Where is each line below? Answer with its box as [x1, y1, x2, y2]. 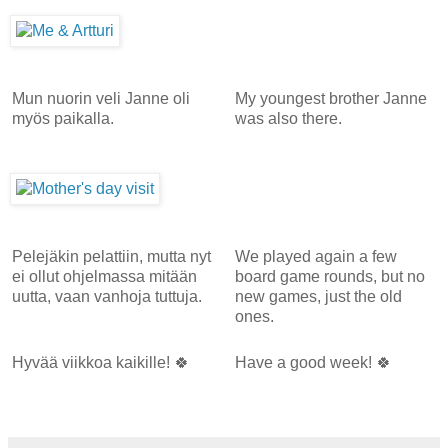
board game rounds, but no [234, 267, 425, 285]
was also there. [234, 109, 342, 127]
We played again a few [234, 247, 397, 265]
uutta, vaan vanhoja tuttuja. [12, 287, 202, 305]
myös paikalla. [12, 109, 118, 127]
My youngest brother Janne [234, 89, 427, 107]
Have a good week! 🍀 [234, 353, 392, 371]
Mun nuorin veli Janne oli [12, 89, 190, 107]
